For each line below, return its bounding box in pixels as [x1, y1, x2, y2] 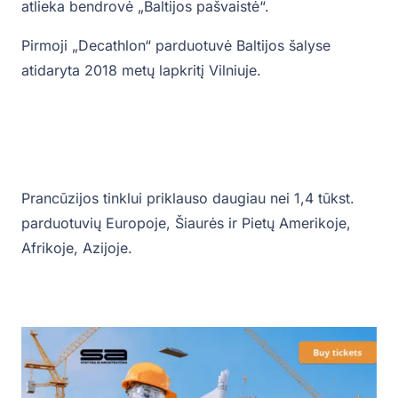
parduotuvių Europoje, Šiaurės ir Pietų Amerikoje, [21, 214, 351, 233]
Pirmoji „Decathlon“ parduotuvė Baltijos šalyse [21, 36, 330, 55]
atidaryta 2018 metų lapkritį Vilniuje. [21, 61, 266, 80]
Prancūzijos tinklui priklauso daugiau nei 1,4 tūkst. [21, 189, 354, 208]
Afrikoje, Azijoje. [21, 239, 132, 258]
